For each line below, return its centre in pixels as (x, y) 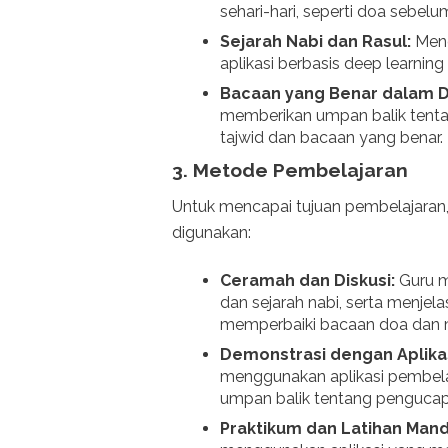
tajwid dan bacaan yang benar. (331, 137)
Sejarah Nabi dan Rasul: (315, 41)
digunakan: (211, 233)
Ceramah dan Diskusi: (307, 281)
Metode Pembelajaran (300, 169)
